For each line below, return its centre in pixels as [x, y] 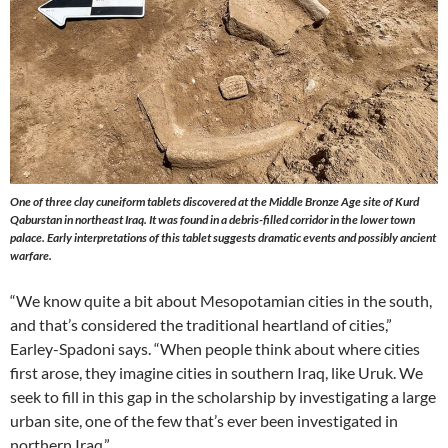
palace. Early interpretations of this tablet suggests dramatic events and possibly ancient [223, 237]
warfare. [31, 255]
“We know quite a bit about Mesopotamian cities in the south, [221, 300]
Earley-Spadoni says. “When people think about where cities [215, 348]
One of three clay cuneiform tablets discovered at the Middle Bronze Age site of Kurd [214, 201]
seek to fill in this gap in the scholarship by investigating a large [223, 396]
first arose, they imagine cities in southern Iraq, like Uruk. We [216, 372]
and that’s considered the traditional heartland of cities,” [201, 324]
